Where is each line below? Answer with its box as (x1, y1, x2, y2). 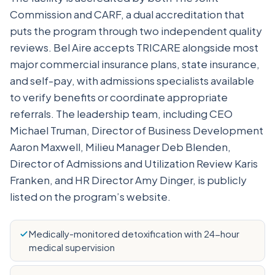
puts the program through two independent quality (10, 24, 262, 37)
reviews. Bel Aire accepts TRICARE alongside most (10, 41, 258, 54)
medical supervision (29, 241, 115, 253)
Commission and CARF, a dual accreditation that (10, 7, 244, 21)
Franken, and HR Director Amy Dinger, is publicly (10, 173, 247, 187)
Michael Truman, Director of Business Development (10, 123, 263, 137)
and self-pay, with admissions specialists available (10, 74, 254, 87)
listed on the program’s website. (10, 190, 171, 203)
